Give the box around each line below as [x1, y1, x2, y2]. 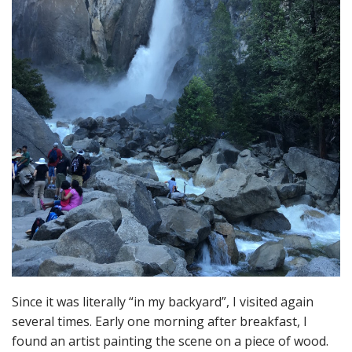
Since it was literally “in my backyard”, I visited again [12, 293, 313, 311]
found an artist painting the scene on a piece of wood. [12, 332, 328, 350]
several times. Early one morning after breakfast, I [12, 313, 307, 331]
